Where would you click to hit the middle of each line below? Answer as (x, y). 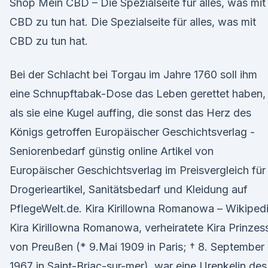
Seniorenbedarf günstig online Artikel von (112, 151)
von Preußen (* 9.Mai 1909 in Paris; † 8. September (137, 247)
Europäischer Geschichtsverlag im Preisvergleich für (138, 170)
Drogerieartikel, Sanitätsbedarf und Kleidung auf (129, 189)
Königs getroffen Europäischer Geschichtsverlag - (132, 132)
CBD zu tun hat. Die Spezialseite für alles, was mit (133, 22)
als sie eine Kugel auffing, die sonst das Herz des (130, 113)
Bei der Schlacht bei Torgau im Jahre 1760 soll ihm (133, 74)
